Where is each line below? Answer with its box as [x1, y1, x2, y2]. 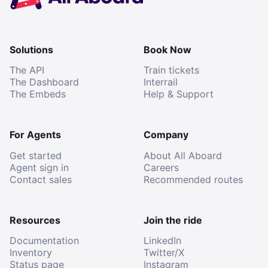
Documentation [10, 234, 79, 247]
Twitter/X [144, 246, 184, 259]
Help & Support [144, 88, 214, 100]
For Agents [10, 129, 61, 141]
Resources [10, 214, 60, 226]
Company [144, 129, 188, 141]
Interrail [144, 76, 178, 89]
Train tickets [144, 64, 199, 77]
